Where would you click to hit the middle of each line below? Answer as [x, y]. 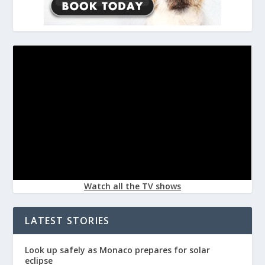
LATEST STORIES [67, 221]
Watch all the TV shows [132, 186]
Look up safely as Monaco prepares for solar [118, 250]
